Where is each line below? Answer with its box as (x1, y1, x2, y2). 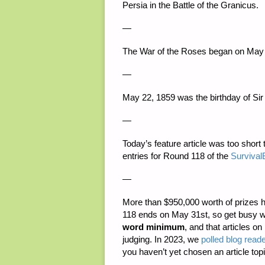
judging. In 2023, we (122, 234, 201, 245)
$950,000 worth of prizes (164, 197, 258, 208)
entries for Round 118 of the (122, 151, 231, 161)
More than (122, 197, 164, 208)
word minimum (122, 222, 185, 232)
